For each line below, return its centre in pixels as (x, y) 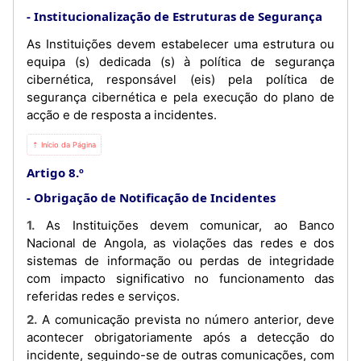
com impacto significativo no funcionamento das (180, 278)
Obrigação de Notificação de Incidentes (155, 197)
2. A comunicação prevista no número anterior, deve (32, 320)
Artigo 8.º (55, 172)
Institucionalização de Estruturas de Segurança (178, 16)
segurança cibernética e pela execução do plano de (180, 97)
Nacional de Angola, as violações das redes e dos (180, 243)
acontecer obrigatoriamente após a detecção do (180, 337)
